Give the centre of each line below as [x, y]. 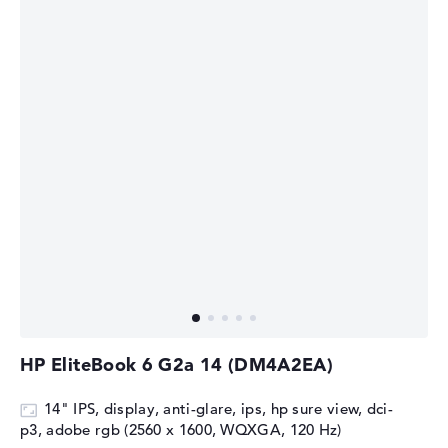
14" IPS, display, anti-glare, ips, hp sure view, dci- [218, 409]
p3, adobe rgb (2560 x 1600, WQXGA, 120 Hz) [181, 430]
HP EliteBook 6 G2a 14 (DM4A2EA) [177, 365]
